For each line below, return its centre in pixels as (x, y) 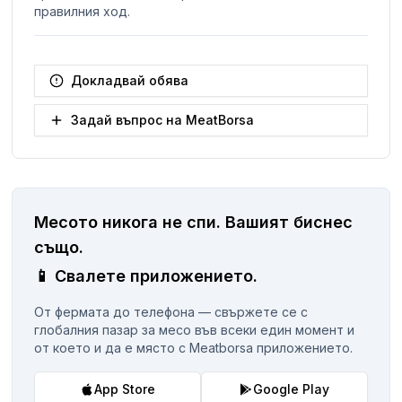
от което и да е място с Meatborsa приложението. (194, 347)
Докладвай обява (130, 80)
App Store (125, 389)
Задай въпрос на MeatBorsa (163, 119)
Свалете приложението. (157, 275)
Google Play (292, 389)
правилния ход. (83, 11)
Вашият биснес (289, 222)
